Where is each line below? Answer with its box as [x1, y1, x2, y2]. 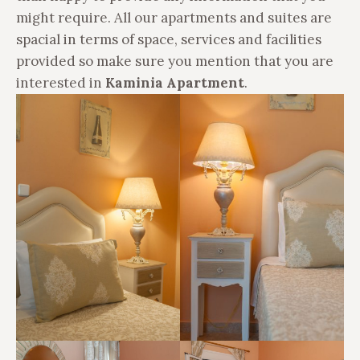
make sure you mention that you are [96, 52, 333, 70]
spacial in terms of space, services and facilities [16, 31, 321, 48]
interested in [16, 74, 105, 92]
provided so [16, 52, 96, 70]
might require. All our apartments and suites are [16, 9, 332, 27]
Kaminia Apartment [105, 74, 244, 92]
